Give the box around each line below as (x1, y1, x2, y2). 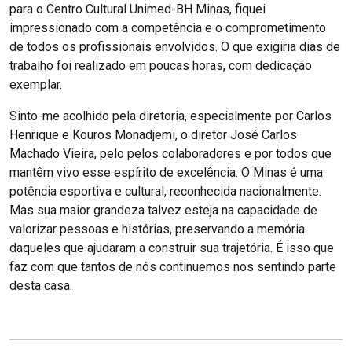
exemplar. (9, 77, 62, 93)
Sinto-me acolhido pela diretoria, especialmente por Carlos (9, 108, 332, 124)
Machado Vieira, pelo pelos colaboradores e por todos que (9, 146, 332, 162)
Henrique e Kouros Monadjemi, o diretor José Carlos (9, 127, 297, 143)
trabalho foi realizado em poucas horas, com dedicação (9, 58, 312, 74)
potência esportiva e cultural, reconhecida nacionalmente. (9, 184, 321, 200)
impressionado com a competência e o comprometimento (9, 20, 326, 36)
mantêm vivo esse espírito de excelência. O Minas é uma (9, 165, 323, 181)
